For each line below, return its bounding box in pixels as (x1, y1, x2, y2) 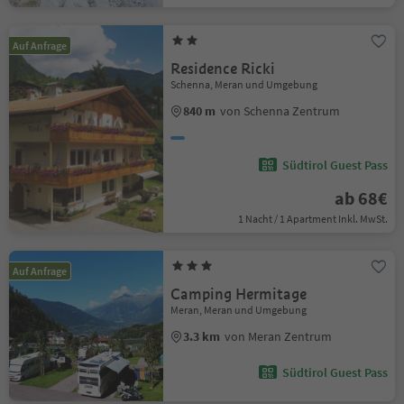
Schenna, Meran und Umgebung (170, 78, 318, 91)
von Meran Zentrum (225, 328, 333, 344)
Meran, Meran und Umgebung (170, 303, 308, 317)
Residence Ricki (170, 60, 276, 78)
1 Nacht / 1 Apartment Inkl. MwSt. (237, 212, 388, 225)
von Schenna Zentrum (220, 103, 341, 119)
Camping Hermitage (170, 285, 308, 304)
